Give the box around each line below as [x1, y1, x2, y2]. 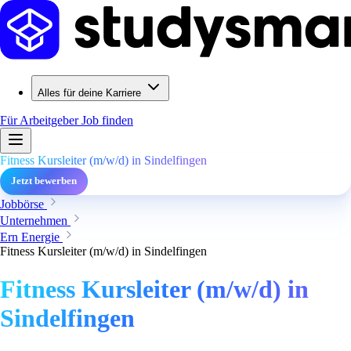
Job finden [81, 114, 133, 127]
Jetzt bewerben [11, 175, 77, 186]
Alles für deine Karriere [38, 87, 141, 99]
